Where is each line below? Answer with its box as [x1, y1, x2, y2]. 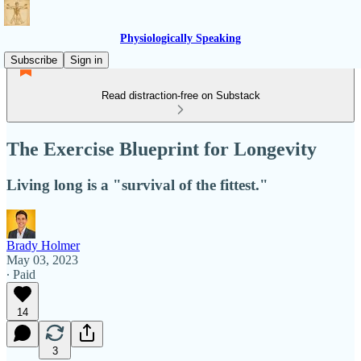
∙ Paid [6, 267, 35, 281]
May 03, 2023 [6, 252, 78, 267]
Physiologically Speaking [120, 32, 241, 44]
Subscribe [10, 54, 57, 66]
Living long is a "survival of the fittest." [6, 176, 268, 193]
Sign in [70, 54, 102, 66]
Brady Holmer [6, 238, 80, 252]
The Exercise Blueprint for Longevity [6, 138, 317, 160]
